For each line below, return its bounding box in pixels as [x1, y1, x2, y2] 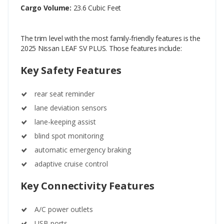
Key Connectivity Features [20, 178, 154, 192]
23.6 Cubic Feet [73, 2, 121, 12]
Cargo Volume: [20, 2, 73, 12]
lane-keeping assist [34, 116, 96, 126]
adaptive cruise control [34, 158, 108, 168]
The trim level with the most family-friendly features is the [20, 33, 200, 43]
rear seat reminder [34, 88, 94, 98]
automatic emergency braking [34, 144, 131, 154]
